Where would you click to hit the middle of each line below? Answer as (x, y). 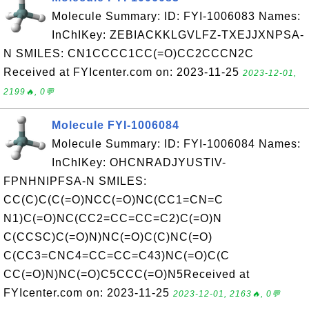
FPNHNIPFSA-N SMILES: (75, 181)
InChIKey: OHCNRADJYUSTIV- (139, 162)
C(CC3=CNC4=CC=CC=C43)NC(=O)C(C (117, 256)
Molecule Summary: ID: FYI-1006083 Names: (176, 16)
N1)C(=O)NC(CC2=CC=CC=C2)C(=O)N (113, 218)
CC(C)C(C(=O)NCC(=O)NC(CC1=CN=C (113, 200)
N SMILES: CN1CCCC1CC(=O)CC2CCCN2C (129, 53)
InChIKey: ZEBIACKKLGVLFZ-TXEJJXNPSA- (178, 35)
